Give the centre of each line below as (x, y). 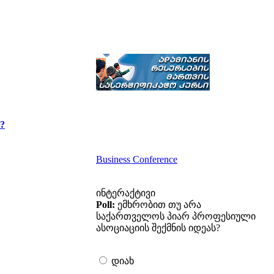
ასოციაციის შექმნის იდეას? (158, 228)
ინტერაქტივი (126, 193)
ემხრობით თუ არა (158, 205)
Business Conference (137, 159)
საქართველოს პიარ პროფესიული (176, 216)
